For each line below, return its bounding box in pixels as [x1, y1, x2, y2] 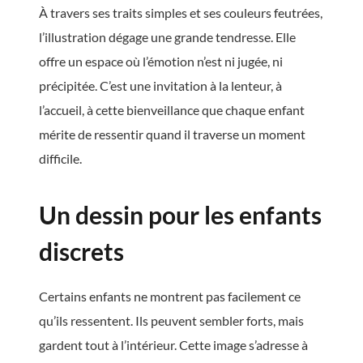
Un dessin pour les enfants [39, 199, 322, 229]
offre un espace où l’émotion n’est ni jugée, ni [39, 53, 283, 69]
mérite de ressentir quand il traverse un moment [39, 126, 305, 142]
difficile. [39, 150, 82, 166]
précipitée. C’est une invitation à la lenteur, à [39, 77, 282, 93]
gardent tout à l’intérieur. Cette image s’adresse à [39, 336, 308, 352]
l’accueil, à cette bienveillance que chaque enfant [39, 101, 305, 117]
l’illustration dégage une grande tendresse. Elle [39, 28, 296, 45]
